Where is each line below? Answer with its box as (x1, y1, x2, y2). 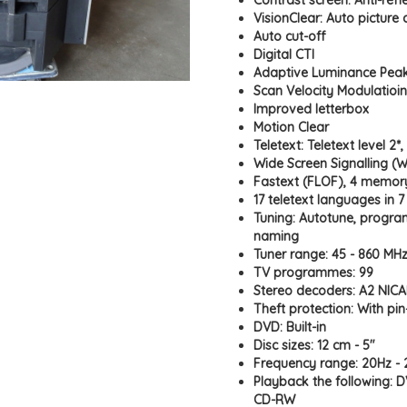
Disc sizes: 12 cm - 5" (253, 337, 375, 353)
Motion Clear (253, 119, 329, 135)
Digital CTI (253, 46, 314, 63)
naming (253, 228, 299, 244)
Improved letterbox (253, 101, 369, 117)
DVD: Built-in (253, 319, 326, 335)
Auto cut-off (253, 28, 325, 45)
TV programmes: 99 (253, 264, 373, 281)
